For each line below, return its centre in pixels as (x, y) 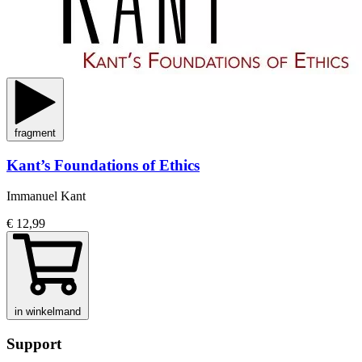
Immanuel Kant (46, 196)
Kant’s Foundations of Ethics (103, 165)
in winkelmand (48, 312)
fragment (35, 133)
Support (34, 344)
